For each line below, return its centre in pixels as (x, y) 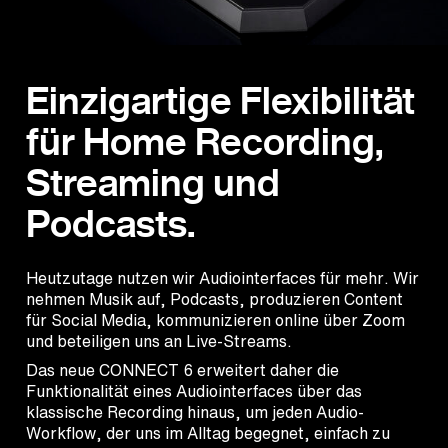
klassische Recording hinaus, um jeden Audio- (195, 411)
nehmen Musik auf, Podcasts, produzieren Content (214, 298)
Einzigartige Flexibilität (220, 100)
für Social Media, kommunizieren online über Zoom (215, 319)
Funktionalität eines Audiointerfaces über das (194, 390)
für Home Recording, (204, 141)
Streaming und (153, 182)
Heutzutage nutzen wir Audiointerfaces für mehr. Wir (222, 277)
